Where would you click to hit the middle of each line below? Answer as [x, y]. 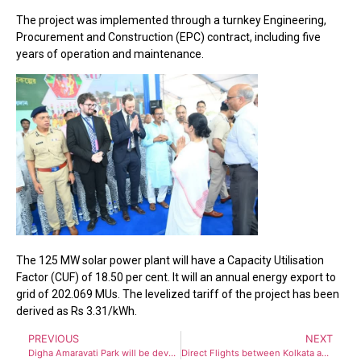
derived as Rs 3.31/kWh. [77, 311]
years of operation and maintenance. [110, 54]
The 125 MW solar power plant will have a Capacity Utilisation [170, 260]
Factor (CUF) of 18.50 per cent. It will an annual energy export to [176, 277]
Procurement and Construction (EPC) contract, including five [168, 37]
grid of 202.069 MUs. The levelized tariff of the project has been [178, 294]
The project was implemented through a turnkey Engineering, [171, 20]
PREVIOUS [54, 339]
